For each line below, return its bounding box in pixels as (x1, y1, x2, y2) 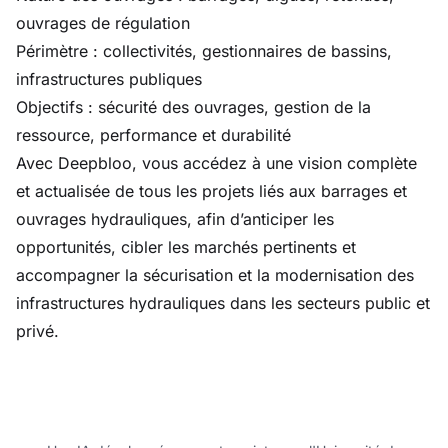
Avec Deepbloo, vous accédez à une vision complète (16, 153, 417, 173)
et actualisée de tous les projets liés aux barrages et (16, 181, 407, 201)
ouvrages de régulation (16, 13, 190, 33)
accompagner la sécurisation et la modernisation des (16, 265, 414, 285)
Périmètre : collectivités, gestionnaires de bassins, (16, 41, 392, 61)
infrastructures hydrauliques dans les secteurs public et (16, 293, 430, 313)
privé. (16, 321, 59, 341)
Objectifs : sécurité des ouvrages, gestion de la (16, 97, 371, 117)
